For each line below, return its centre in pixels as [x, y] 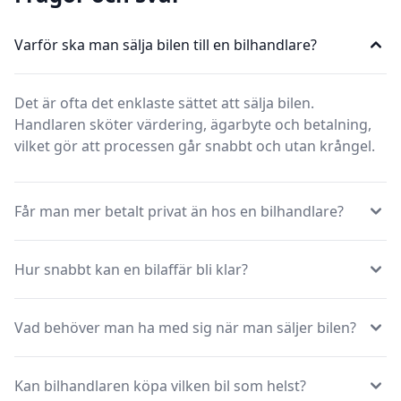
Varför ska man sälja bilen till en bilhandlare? [166, 44]
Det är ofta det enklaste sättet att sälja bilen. [164, 102]
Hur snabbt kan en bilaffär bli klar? [131, 269]
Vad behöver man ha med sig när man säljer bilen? [185, 327]
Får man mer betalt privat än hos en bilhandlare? [179, 211]
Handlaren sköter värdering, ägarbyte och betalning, [193, 124]
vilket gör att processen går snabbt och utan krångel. [195, 145]
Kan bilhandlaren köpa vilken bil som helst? [160, 385]
